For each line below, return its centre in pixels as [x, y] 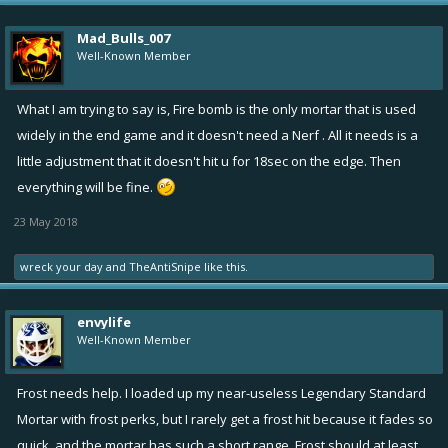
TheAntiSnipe [165, 266]
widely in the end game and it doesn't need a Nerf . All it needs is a [217, 134]
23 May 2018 [46, 221]
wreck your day [61, 266]
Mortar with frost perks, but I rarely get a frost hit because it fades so [225, 418]
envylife [104, 321]
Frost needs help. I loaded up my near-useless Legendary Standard [221, 392]
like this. [224, 266]
